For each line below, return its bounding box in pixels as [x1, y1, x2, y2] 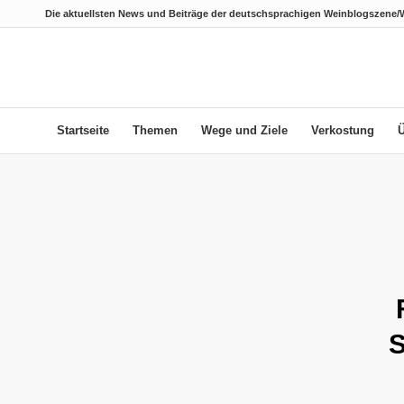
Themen [133, 124, 178, 137]
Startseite [57, 124, 109, 137]
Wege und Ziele [201, 124, 288, 137]
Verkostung [311, 124, 374, 137]
